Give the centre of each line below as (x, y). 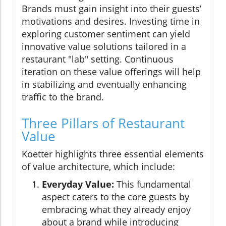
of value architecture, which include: (98, 166)
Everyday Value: (78, 184)
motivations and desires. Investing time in (111, 21)
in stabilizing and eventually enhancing (104, 84)
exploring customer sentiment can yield (106, 34)
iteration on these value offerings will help (111, 71)
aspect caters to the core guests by (116, 196)
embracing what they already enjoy (116, 209)
